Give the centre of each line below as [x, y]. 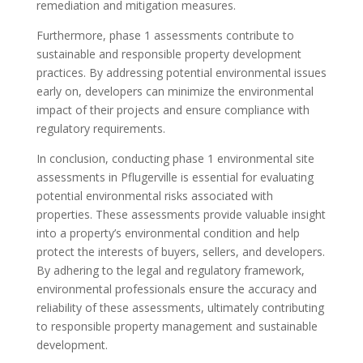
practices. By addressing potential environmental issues [181, 73]
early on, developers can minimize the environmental [175, 91]
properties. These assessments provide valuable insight [181, 214]
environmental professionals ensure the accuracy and [176, 289]
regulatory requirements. [100, 128]
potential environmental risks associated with [154, 196]
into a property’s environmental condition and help [168, 233]
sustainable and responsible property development [169, 54]
